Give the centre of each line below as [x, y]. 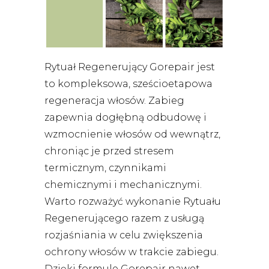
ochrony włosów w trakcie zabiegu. [131, 252]
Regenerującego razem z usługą [125, 219]
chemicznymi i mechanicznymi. [123, 185]
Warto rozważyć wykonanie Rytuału [133, 202]
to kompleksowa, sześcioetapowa [128, 84]
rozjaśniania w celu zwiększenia [124, 235]
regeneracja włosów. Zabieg [114, 101]
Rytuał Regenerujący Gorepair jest [130, 67]
